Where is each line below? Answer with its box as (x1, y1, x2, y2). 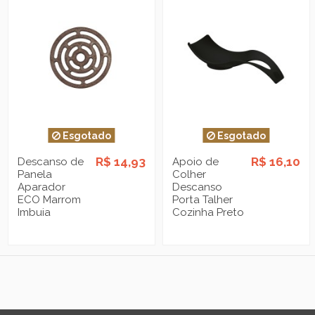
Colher (172, 168, 207, 181)
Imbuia (18, 206, 51, 219)
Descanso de (18, 155, 84, 169)
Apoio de (172, 155, 219, 169)
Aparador (18, 181, 66, 194)
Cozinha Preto (172, 206, 245, 219)
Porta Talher (172, 193, 233, 207)
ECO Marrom (18, 193, 82, 207)
